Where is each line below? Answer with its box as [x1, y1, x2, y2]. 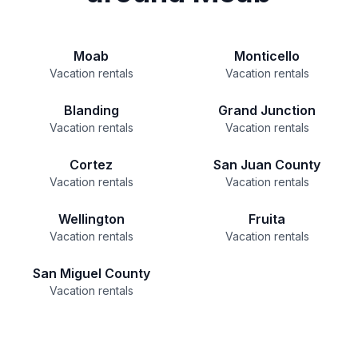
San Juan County [213, 157, 320, 173]
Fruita [249, 211, 285, 227]
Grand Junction [218, 102, 316, 118]
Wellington [58, 211, 125, 227]
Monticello [234, 48, 300, 64]
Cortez [70, 157, 113, 173]
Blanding [63, 102, 119, 118]
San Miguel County [32, 265, 150, 281]
